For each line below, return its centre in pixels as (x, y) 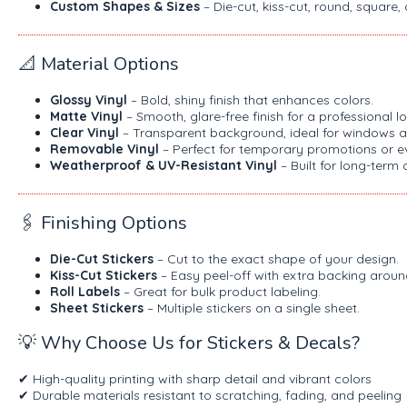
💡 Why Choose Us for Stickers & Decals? (189, 342)
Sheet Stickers (97, 308)
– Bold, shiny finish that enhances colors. (250, 99)
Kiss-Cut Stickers (104, 275)
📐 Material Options (99, 64)
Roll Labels (85, 291)
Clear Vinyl (84, 132)
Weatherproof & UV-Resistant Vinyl (164, 165)
